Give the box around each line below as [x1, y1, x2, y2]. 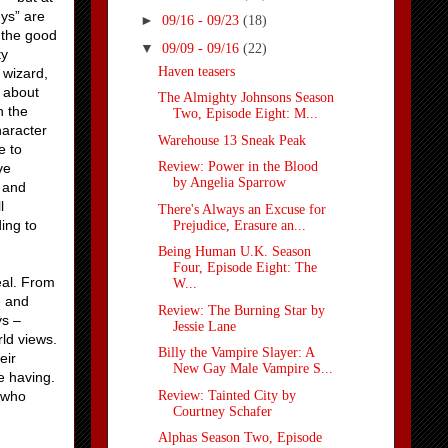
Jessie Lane [172, 318, 236, 334]
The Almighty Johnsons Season [157, 90, 334, 106]
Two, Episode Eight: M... [172, 106, 318, 122]
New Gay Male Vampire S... [172, 361, 333, 377]
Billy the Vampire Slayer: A [157, 345, 314, 361]
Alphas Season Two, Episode [157, 430, 322, 446]
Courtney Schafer [172, 403, 272, 419]
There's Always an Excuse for [157, 201, 326, 217]
